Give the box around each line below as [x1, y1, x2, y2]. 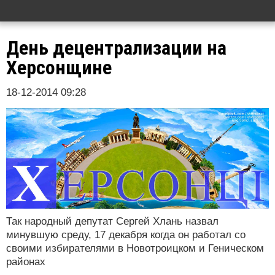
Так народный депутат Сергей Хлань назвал [6, 215, 219, 228]
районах [6, 256, 45, 268]
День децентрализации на [6, 36, 227, 60]
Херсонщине [6, 56, 112, 79]
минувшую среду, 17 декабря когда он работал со [6, 229, 246, 241]
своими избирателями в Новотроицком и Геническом [6, 242, 264, 255]
